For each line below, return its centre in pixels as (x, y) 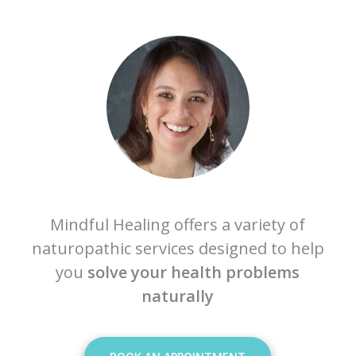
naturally (178, 296)
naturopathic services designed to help (178, 249)
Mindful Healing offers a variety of (178, 225)
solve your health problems (194, 273)
